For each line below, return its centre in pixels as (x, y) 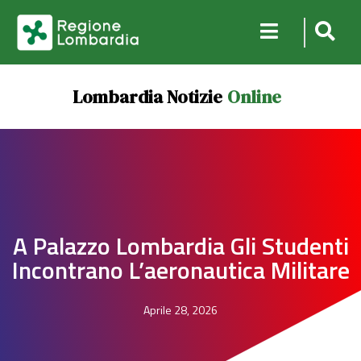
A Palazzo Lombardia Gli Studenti (180, 246)
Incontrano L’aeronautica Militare (180, 270)
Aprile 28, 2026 (180, 310)
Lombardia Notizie (147, 97)
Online (254, 97)
